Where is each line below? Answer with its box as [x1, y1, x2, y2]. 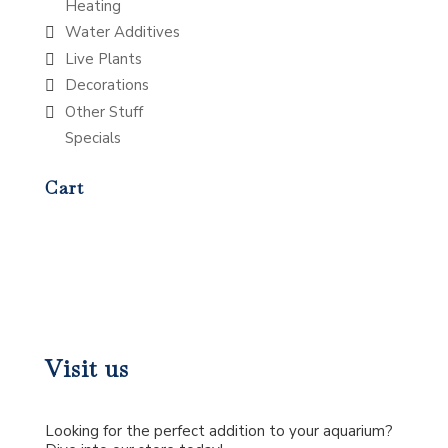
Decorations [64, 75, 149, 96]
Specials [64, 128, 121, 149]
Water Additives [64, 22, 180, 43]
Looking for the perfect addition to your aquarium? [44, 420, 393, 441]
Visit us [44, 353, 129, 384]
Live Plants [64, 48, 142, 69]
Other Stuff [64, 101, 143, 122]
